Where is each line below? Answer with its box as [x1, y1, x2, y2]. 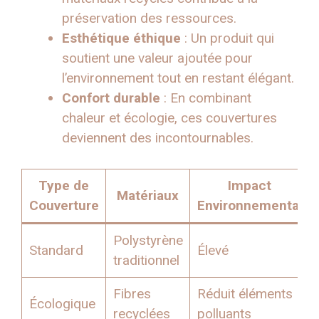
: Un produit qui [181, 30, 274, 47]
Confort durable [62, 90, 160, 107]
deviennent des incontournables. [62, 130, 253, 147]
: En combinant [160, 90, 251, 107]
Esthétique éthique [62, 30, 181, 47]
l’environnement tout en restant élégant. [62, 70, 294, 87]
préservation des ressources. [62, 10, 236, 27]
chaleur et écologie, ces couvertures [62, 110, 277, 127]
